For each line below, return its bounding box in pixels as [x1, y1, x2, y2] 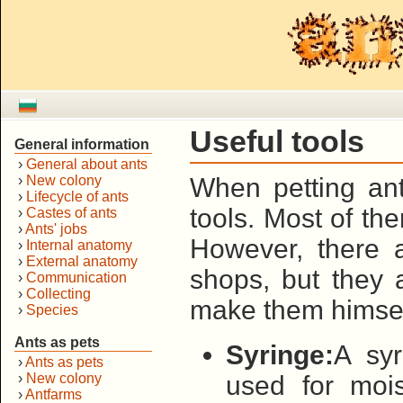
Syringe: [226, 340, 334, 370]
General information [14, 137, 149, 152]
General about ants [26, 157, 148, 172]
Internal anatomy [26, 237, 132, 253]
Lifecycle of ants [26, 189, 129, 204]
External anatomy [26, 254, 138, 269]
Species [26, 302, 78, 318]
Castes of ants [26, 205, 117, 220]
